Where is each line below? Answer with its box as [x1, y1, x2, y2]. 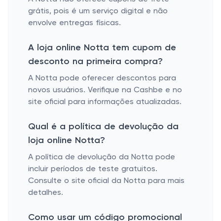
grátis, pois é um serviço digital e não [28, 7, 168, 15]
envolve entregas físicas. [28, 19, 121, 27]
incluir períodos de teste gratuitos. [28, 165, 157, 173]
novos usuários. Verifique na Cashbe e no [28, 86, 182, 94]
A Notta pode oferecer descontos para [28, 74, 176, 82]
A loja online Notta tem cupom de [28, 43, 176, 52]
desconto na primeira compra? [28, 57, 163, 66]
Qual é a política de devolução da [28, 122, 179, 131]
